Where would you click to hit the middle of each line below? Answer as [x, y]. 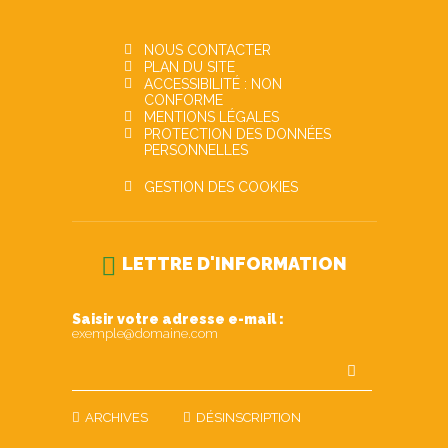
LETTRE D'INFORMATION [234, 264]
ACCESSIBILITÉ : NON [213, 84]
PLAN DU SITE [189, 67]
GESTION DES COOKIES [221, 187]
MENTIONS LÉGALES [211, 117]
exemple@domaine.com [144, 333]
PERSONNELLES [196, 150]
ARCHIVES [116, 417]
